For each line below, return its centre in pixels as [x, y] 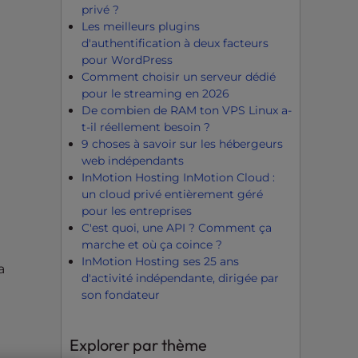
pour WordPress [127, 60]
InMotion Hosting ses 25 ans [160, 261]
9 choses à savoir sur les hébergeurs [182, 143]
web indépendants [133, 160]
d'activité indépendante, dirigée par [180, 278]
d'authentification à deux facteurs [175, 43]
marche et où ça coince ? [152, 244]
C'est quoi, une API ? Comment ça [177, 227]
